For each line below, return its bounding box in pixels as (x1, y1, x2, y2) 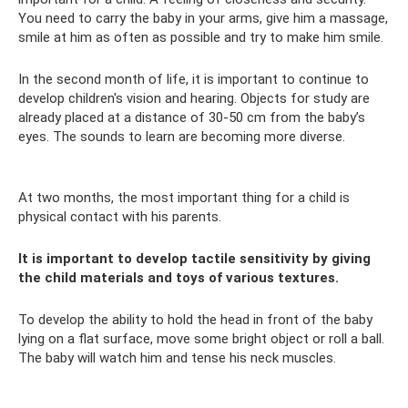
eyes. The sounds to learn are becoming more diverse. (18, 128, 345, 145)
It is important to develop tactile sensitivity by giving (18, 250, 371, 267)
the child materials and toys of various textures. (18, 270, 339, 286)
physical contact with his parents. (18, 209, 221, 225)
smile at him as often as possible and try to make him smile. (18, 29, 383, 46)
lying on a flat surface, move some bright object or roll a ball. (18, 331, 384, 347)
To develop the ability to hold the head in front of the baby (18, 311, 372, 328)
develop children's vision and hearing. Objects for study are (18, 90, 370, 107)
